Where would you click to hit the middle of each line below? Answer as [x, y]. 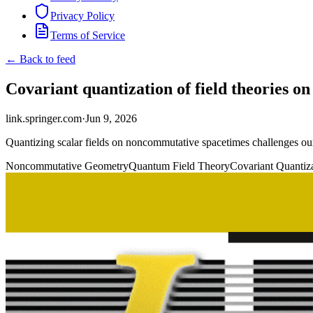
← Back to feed [41, 59]
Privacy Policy [82, 15]
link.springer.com [44, 118]
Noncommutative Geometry [67, 166]
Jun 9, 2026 [111, 118]
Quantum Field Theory [179, 166]
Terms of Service [88, 35]
